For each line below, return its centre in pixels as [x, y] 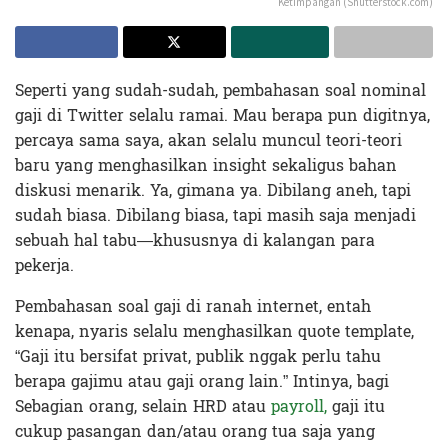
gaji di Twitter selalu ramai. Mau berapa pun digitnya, [222, 115]
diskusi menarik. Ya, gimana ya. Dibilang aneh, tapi [213, 190]
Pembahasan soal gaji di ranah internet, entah [193, 306]
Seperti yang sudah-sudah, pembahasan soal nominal [220, 90]
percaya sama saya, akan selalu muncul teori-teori [208, 140]
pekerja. [44, 265]
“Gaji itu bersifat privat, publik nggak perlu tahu [198, 356]
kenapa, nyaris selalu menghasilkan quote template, [214, 331]
